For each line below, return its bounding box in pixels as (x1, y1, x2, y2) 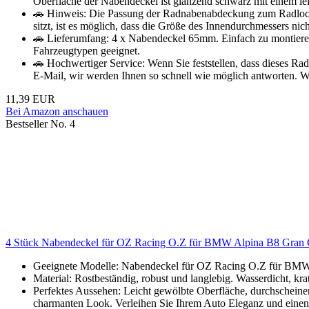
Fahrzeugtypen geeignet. (33, 45, 140, 57)
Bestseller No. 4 (6, 118, 75, 130)
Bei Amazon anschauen (6, 106, 108, 118)
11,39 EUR (6, 93, 55, 106)
